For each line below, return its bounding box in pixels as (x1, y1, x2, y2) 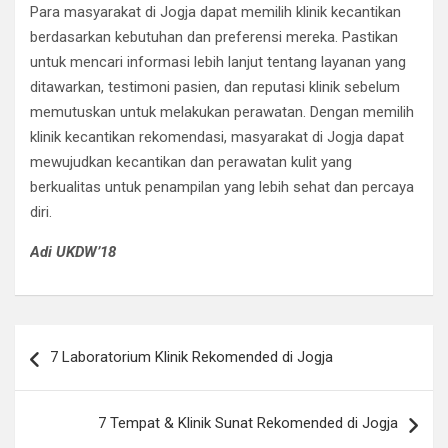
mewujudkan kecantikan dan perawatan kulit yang (30, 153, 352, 171)
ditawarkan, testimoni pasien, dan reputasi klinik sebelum (30, 78, 400, 96)
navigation (14, 357, 131, 386)
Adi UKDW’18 (30, 243, 116, 261)
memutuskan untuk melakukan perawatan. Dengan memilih (30, 103, 414, 121)
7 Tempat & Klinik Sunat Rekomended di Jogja (98, 414, 398, 432)
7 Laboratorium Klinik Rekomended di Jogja (50, 348, 333, 366)
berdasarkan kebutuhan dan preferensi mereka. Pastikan (30, 28, 398, 46)
